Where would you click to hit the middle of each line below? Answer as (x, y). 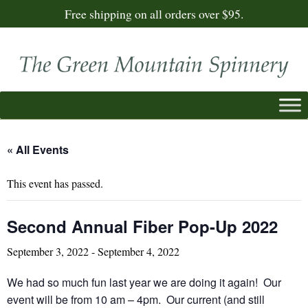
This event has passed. (55, 183)
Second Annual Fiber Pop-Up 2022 (142, 226)
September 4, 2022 (139, 251)
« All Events (38, 149)
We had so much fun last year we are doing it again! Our (144, 282)
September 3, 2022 (48, 251)
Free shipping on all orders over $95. (154, 14)
